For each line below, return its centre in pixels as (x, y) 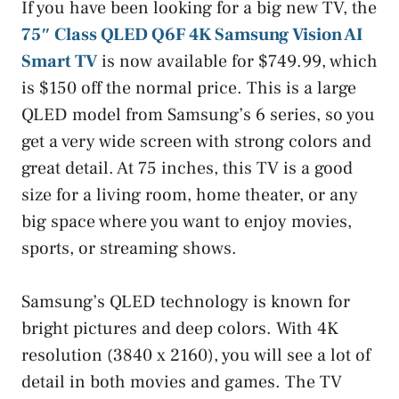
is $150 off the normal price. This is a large (189, 89)
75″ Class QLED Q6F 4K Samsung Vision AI (192, 35)
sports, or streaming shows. (129, 249)
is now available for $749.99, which (237, 62)
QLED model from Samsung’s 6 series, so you (198, 115)
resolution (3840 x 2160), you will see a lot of (196, 356)
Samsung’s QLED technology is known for (186, 302)
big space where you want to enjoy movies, (187, 222)
